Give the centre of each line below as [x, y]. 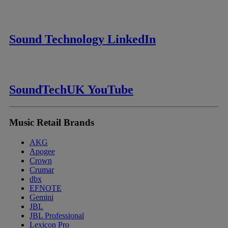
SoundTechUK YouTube [71, 89]
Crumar [42, 169]
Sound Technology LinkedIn [82, 39]
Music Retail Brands [52, 123]
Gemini [41, 197]
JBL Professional [57, 215]
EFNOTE [46, 188]
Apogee [42, 151]
